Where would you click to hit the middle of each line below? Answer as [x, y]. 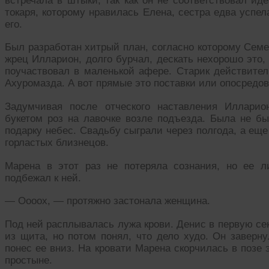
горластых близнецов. [57, 143]
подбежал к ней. [43, 178]
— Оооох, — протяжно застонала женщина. [107, 201]
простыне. [29, 261]
